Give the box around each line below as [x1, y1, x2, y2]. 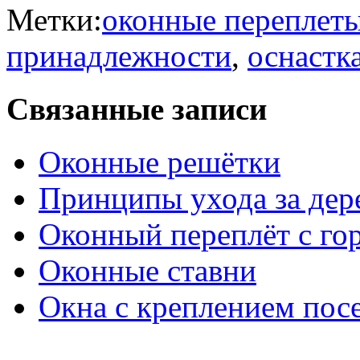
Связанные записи [6, 91, 267, 126]
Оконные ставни [39, 253, 256, 288]
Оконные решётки [39, 145, 280, 180]
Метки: [6, 2, 102, 37]
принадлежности [6, 38, 231, 73]
